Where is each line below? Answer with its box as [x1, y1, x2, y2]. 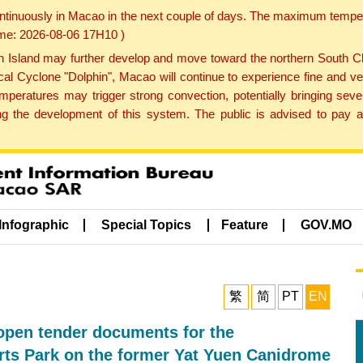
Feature [220, 218, 268, 233]
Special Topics [101, 218, 192, 233]
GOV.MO [301, 218, 352, 233]
